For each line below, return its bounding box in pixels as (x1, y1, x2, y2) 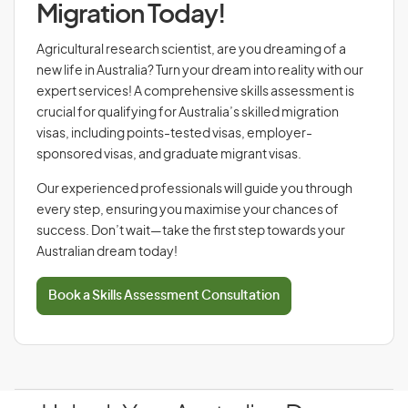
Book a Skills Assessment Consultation (48, 290, 280, 302)
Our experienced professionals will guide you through (36, 183, 352, 196)
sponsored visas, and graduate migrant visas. (36, 148, 303, 161)
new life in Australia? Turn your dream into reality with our (36, 65, 363, 77)
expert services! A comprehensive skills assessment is (36, 86, 354, 98)
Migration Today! (36, 3, 226, 28)
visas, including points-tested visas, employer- (36, 127, 312, 140)
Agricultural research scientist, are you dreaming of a (36, 44, 346, 56)
